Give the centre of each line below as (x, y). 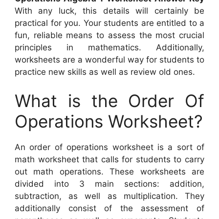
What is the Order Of (109, 101)
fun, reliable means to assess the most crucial (109, 35)
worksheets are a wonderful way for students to (109, 59)
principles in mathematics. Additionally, (109, 47)
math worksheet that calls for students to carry (109, 160)
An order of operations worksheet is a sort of (109, 147)
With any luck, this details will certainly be (109, 11)
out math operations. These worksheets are (109, 172)
